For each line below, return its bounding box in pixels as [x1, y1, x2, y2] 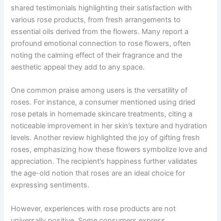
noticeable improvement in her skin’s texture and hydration [11, 121, 208, 131]
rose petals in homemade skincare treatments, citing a [11, 110, 193, 119]
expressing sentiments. [11, 181, 90, 190]
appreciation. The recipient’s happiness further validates [11, 157, 198, 166]
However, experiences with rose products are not [11, 204, 176, 213]
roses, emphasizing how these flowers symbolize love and [11, 145, 208, 154]
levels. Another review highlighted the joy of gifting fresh [11, 133, 200, 143]
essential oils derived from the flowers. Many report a [11, 27, 189, 36]
